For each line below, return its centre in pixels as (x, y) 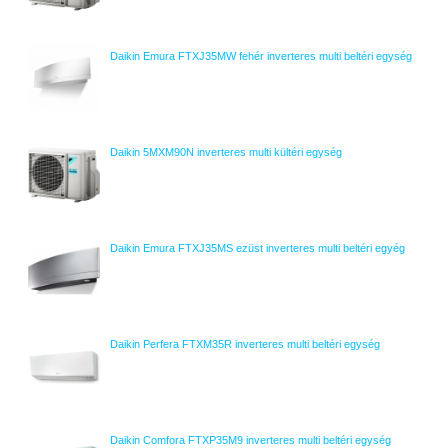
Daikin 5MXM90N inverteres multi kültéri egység (226, 152)
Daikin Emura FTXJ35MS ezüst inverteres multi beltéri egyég (257, 248)
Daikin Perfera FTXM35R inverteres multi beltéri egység (245, 344)
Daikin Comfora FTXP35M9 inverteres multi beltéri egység (250, 440)
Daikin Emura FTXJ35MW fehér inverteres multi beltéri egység (261, 56)
